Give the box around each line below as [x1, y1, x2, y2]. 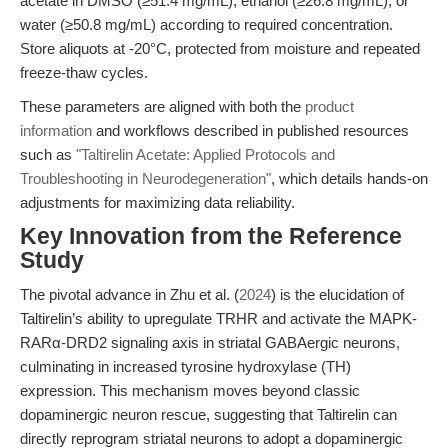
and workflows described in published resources [92, 122, 409, 139]
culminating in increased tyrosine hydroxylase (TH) [20, 358, 351, 375]
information [20, 122, 92, 139]
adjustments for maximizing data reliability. [20, 194, 295, 211]
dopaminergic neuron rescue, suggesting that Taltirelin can [20, 406, 397, 423]
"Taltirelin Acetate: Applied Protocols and [76, 146, 335, 163]
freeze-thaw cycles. [20, 64, 148, 81]
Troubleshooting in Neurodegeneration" [20, 170, 271, 187]
